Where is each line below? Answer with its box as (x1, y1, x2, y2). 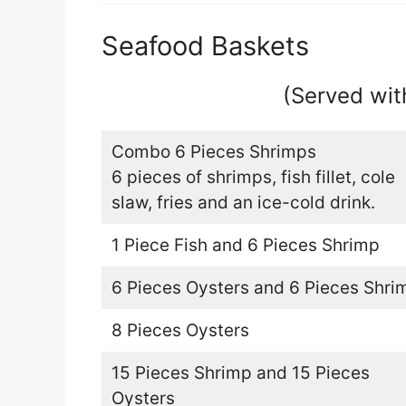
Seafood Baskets (101, 29, 309, 62)
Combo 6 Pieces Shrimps (111, 140, 316, 162)
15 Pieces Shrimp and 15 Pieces (111, 362, 370, 383)
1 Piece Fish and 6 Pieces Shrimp (111, 234, 380, 256)
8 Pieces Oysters (111, 319, 249, 341)
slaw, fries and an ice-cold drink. (111, 191, 375, 213)
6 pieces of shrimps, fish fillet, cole (111, 166, 395, 188)
